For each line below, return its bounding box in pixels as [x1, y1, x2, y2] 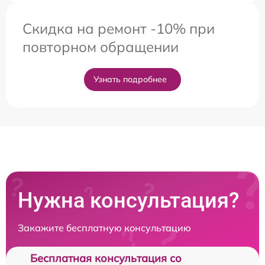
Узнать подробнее [93, 74, 167, 85]
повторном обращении [22, 38, 179, 56]
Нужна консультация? [18, 188, 240, 214]
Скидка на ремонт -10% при [22, 20, 215, 38]
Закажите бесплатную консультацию [18, 222, 191, 234]
